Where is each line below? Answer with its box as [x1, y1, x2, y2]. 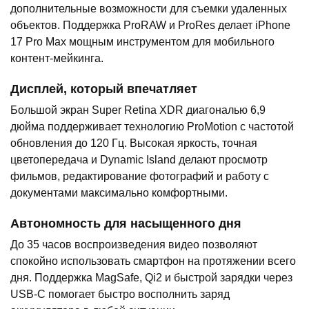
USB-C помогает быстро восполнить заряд [10, 288, 230, 301]
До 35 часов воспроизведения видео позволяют [10, 239, 257, 251]
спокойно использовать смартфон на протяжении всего [10, 255, 296, 268]
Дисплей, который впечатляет [10, 82, 197, 97]
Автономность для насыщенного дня [10, 217, 241, 231]
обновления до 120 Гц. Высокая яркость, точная [10, 137, 257, 150]
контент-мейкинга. [10, 52, 103, 65]
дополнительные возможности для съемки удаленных [10, 3, 287, 15]
